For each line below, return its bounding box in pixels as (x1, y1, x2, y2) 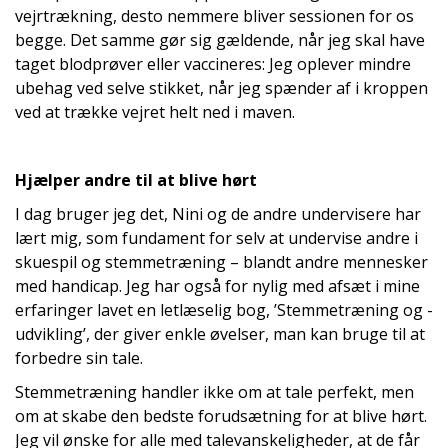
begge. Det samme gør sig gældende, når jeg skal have (15, 29, 425, 51)
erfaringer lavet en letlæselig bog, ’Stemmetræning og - (15, 299, 433, 321)
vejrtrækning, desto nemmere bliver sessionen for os (15, 5, 414, 27)
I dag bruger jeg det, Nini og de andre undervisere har (15, 203, 421, 225)
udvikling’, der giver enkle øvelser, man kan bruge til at (15, 323, 425, 345)
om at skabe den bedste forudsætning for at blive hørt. (15, 405, 427, 427)
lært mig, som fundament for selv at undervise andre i (15, 227, 418, 249)
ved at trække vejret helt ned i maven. (15, 101, 295, 123)
